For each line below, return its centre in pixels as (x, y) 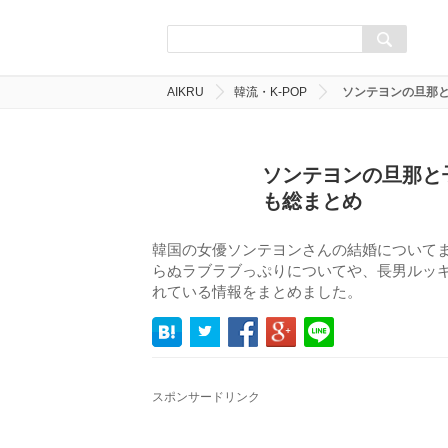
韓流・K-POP (270, 92)
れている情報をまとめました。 (257, 291)
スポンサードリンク (206, 397)
